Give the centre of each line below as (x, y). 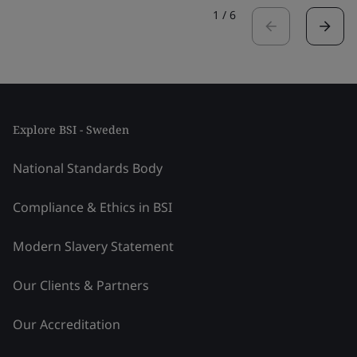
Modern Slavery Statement (93, 246)
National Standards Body (88, 168)
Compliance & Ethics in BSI (92, 207)
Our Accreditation (67, 324)
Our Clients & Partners (81, 285)
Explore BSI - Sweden (71, 129)
